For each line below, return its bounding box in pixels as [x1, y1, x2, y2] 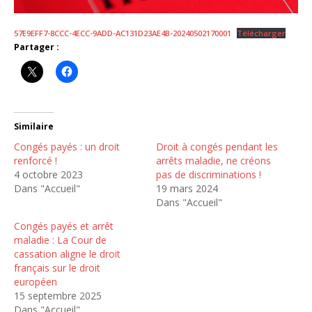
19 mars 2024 [156, 181, 218, 195]
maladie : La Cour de [14, 233, 107, 247]
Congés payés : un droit [14, 139, 120, 153]
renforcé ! [14, 153, 57, 167]
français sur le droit [14, 260, 100, 274]
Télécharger [237, 27, 286, 38]
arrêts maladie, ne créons [156, 153, 271, 167]
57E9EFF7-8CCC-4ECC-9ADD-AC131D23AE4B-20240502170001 [14, 27, 231, 38]
